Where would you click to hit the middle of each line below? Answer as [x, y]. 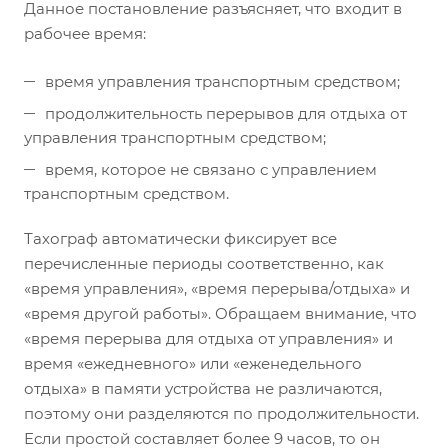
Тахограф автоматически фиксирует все [180, 239]
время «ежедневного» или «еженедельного [193, 364]
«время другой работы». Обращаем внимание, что [220, 314]
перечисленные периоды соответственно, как [204, 264]
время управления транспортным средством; [222, 82]
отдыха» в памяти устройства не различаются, [203, 389]
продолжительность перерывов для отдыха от [226, 114]
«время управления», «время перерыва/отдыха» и [217, 289]
